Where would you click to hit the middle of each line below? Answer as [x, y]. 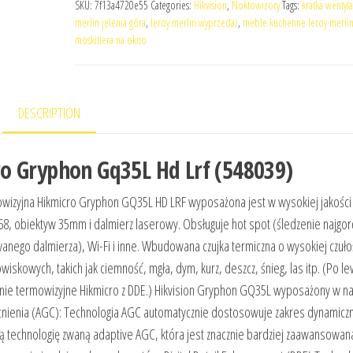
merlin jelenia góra [110, 22]
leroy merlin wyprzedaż [194, 22]
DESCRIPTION [50, 113]
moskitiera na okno [110, 40]
